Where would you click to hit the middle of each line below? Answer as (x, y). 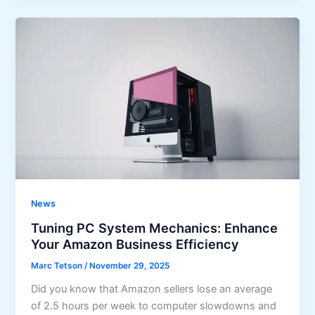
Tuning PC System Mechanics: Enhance (155, 227)
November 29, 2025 (130, 265)
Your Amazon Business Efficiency (135, 244)
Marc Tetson (58, 265)
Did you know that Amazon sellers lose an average (152, 289)
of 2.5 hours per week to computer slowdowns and (154, 306)
